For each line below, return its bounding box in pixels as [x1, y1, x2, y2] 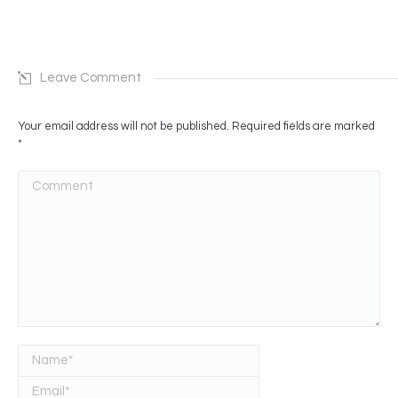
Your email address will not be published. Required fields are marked [18, 120, 375, 132]
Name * [19, 347, 63, 361]
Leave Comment [40, 71, 141, 84]
